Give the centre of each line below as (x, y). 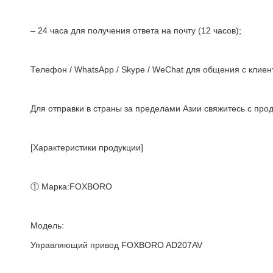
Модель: (47, 226)
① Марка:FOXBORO (71, 187)
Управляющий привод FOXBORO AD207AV (116, 245)
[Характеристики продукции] (87, 148)
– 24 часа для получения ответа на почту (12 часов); (136, 31)
